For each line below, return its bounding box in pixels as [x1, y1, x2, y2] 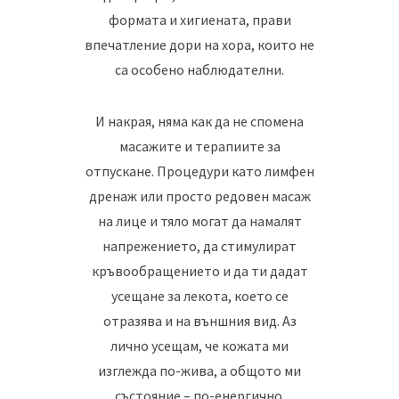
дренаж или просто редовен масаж [88, 186, 311, 205]
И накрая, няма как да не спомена [95, 111, 304, 130]
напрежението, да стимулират [102, 236, 297, 255]
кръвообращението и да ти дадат [91, 261, 308, 280]
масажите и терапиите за [118, 136, 281, 155]
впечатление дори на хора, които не [85, 35, 314, 53]
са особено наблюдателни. [115, 60, 284, 78]
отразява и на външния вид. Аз [102, 311, 297, 330]
